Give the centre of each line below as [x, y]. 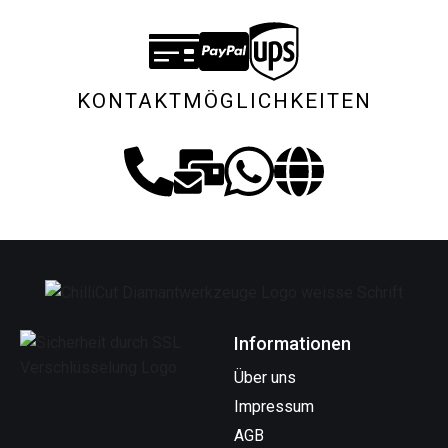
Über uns [265, 377]
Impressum [274, 406]
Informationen [292, 343]
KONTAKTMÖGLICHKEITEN [224, 100]
